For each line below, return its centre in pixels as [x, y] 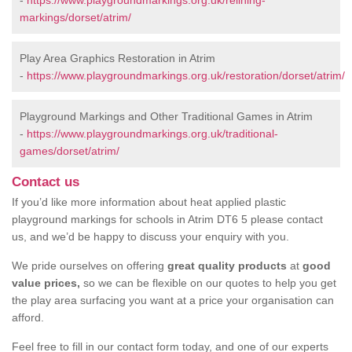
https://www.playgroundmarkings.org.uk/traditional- [152, 134]
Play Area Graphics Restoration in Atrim [117, 59]
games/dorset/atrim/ [70, 151]
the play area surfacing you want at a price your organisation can [173, 301]
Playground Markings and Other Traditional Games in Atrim [166, 117]
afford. [28, 318]
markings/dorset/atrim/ [75, 18]
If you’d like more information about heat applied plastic [149, 202]
